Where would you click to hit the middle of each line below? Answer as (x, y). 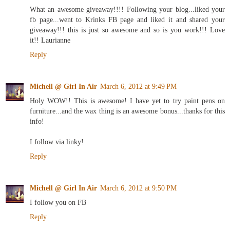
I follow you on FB (58, 203)
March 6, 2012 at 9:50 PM (138, 188)
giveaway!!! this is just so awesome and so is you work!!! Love (127, 30)
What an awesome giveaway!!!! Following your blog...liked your (127, 9)
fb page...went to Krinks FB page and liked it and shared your (127, 20)
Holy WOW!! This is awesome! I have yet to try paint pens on (127, 101)
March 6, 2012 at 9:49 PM (138, 87)
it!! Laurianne (50, 40)
